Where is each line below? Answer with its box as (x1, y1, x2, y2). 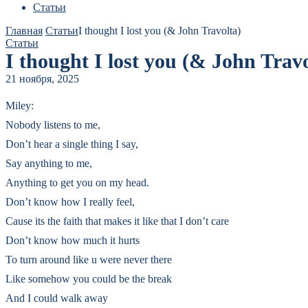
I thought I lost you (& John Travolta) (78, 25, 241, 36)
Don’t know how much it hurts (5, 234, 140, 246)
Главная (5, 25, 43, 36)
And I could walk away (5, 292, 108, 304)
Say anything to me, (5, 157, 92, 169)
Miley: (5, 100, 34, 111)
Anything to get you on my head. (5, 177, 149, 188)
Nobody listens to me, (5, 119, 100, 131)
